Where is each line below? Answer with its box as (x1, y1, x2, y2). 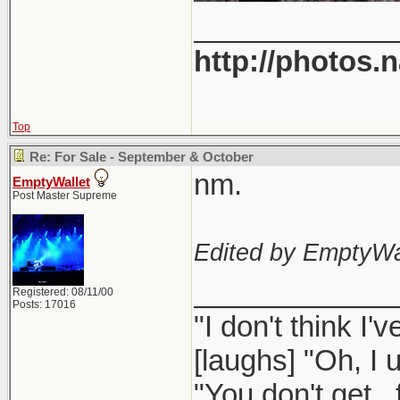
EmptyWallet (12, 175, 90, 189)
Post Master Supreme (12, 189, 117, 202)
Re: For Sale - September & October (29, 150, 254, 164)
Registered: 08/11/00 (12, 286, 113, 298)
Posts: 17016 (12, 298, 76, 311)
